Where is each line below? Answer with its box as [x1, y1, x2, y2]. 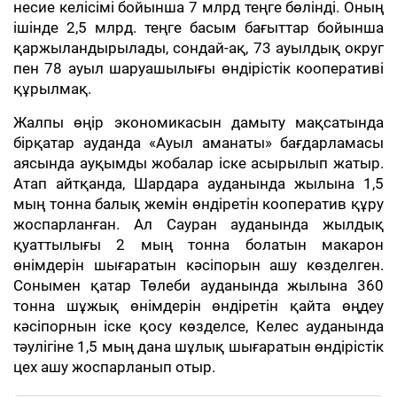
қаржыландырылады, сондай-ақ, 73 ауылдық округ [13, 39, 384, 57]
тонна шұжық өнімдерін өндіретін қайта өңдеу [13, 297, 384, 315]
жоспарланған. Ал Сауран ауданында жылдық [13, 215, 384, 233]
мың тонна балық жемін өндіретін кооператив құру [13, 195, 384, 213]
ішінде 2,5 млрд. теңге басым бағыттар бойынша [13, 19, 384, 36]
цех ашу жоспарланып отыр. [13, 358, 215, 376]
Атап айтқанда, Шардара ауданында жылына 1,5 [13, 175, 384, 192]
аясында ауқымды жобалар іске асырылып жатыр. [13, 154, 384, 172]
